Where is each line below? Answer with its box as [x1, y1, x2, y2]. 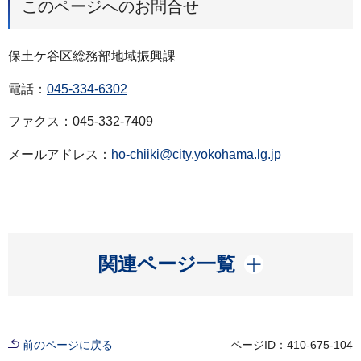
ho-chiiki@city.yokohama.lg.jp [111, 147, 281, 162]
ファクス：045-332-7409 [8, 114, 153, 129]
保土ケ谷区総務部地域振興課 [8, 48, 176, 63]
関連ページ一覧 [98, 252, 235, 275]
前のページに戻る [23, 338, 113, 351]
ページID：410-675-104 [230, 338, 353, 351]
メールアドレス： [8, 147, 111, 162]
